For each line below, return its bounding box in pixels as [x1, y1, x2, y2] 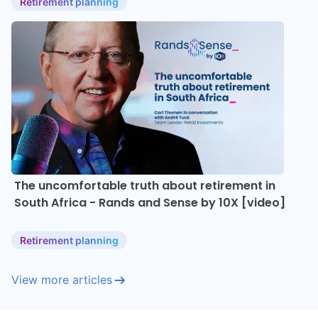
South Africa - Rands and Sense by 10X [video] [14, 194, 285, 211]
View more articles [11, 272, 112, 287]
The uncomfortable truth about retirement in [14, 177, 275, 194]
